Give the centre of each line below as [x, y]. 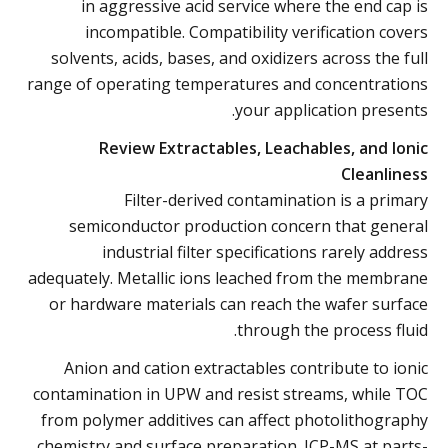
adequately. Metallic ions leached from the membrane [228, 277]
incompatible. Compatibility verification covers [256, 31]
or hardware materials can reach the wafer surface [238, 303]
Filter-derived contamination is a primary [276, 199]
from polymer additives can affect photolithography [234, 419]
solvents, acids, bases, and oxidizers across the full [239, 57]
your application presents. [331, 109]
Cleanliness [384, 173]
